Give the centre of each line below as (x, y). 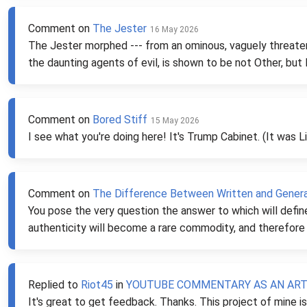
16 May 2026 (174, 29)
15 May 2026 (175, 121)
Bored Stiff (120, 120)
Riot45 (97, 285)
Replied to (54, 285)
